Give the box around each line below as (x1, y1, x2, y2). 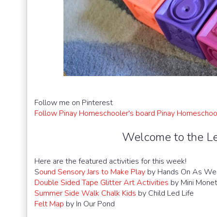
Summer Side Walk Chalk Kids (34, 188, 136, 199)
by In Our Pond (64, 199, 115, 210)
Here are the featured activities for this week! (34, 156, 186, 167)
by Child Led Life (136, 188, 194, 199)
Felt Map (34, 199, 64, 210)
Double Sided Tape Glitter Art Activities (34, 177, 169, 188)
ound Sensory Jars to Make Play (39, 167, 147, 178)
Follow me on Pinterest (34, 97, 113, 108)
